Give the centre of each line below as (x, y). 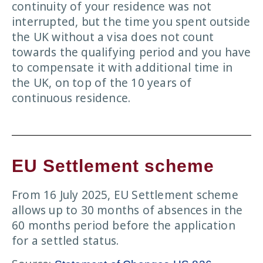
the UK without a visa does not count (113, 37)
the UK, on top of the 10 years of (102, 83)
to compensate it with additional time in (122, 68)
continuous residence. (71, 98)
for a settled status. (65, 240)
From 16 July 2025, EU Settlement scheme (125, 195)
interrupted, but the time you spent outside (131, 22)
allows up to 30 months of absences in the (127, 210)
